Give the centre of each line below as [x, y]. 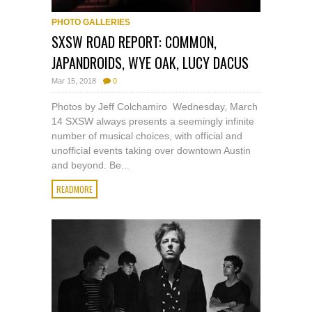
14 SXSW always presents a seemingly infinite [153, 122]
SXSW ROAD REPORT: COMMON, [134, 42]
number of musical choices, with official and [147, 136]
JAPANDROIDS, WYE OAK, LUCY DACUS [150, 63]
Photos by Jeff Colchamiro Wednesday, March [155, 107]
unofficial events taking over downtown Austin [151, 151]
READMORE [75, 189]
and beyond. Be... [91, 165]
